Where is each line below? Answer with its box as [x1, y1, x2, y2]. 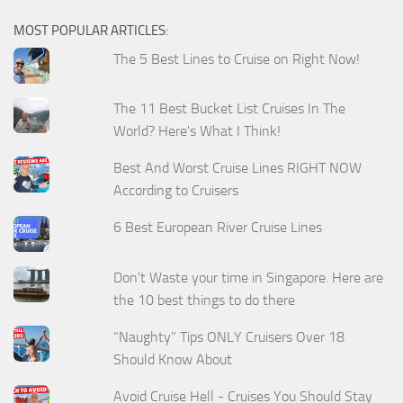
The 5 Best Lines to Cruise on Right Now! [113, 49, 361, 67]
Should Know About [113, 350, 233, 368]
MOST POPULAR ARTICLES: [13, 22, 168, 39]
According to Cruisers [113, 182, 239, 200]
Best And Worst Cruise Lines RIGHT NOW [113, 159, 363, 177]
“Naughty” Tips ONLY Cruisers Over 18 [113, 327, 345, 345]
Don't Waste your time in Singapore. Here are [113, 269, 384, 287]
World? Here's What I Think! [113, 122, 282, 140]
